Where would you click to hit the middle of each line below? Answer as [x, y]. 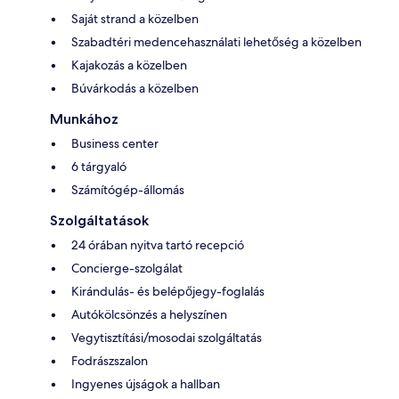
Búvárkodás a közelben [135, 88]
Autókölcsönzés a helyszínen [149, 314]
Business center [115, 143]
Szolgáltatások [99, 220]
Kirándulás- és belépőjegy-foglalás [168, 291]
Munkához [84, 118]
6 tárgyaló [99, 166]
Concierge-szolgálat [127, 268]
